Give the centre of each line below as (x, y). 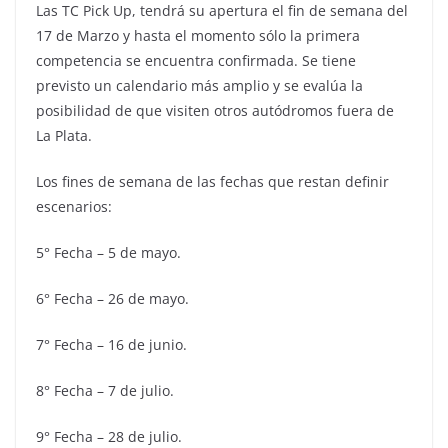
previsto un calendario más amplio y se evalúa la (199, 85)
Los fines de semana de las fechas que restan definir (212, 181)
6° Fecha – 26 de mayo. (112, 298)
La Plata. (64, 135)
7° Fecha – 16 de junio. (111, 344)
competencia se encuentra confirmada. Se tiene (196, 60)
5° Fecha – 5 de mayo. (108, 252)
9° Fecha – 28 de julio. (109, 436)
